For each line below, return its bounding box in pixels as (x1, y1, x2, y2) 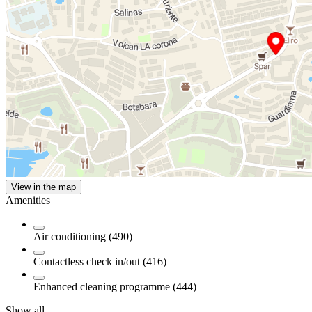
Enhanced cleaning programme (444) (33, 281, 196, 292)
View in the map (11, 182, 76, 192)
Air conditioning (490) (33, 231, 132, 242)
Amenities (6, 194, 50, 206)
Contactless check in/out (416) (33, 256, 166, 267)
